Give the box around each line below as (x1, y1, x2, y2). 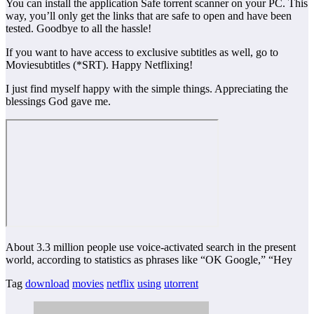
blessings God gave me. (6, 95, 111, 107)
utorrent (164, 277, 198, 289)
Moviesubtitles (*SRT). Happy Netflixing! (6, 58, 193, 71)
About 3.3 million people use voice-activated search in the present (6, 240, 296, 253)
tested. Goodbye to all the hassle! (6, 22, 151, 34)
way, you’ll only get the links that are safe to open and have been (6, 9, 292, 22)
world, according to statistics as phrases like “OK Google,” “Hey (6, 253, 292, 266)
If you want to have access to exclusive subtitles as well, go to (6, 46, 278, 58)
